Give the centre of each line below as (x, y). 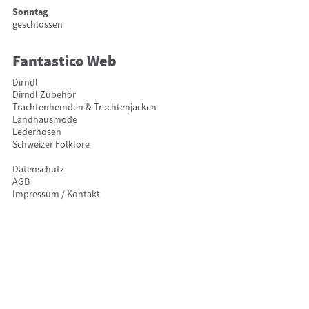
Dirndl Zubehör (44, 95)
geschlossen (37, 24)
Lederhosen (37, 132)
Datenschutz (38, 169)
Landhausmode (44, 120)
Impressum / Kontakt (56, 194)
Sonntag (30, 12)
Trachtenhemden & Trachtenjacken (84, 107)
